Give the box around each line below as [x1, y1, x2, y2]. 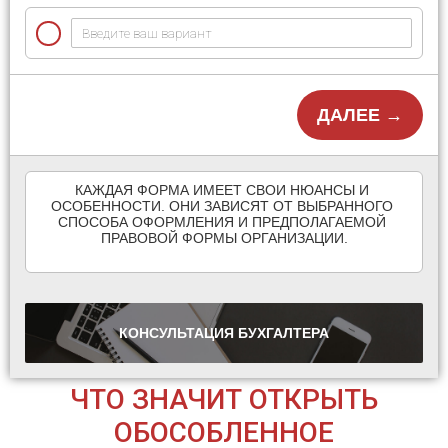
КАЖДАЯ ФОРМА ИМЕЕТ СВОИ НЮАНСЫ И [75, 182, 369, 198]
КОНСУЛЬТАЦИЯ [119, 325, 238, 341]
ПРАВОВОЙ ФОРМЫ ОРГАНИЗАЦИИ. [100, 230, 348, 246]
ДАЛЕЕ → [317, 104, 403, 125]
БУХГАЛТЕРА [238, 325, 329, 341]
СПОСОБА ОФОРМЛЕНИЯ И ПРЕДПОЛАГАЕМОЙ [58, 214, 386, 230]
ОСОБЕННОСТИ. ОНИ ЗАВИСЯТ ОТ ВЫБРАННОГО [51, 198, 393, 214]
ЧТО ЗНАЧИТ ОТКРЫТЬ [70, 383, 378, 416]
